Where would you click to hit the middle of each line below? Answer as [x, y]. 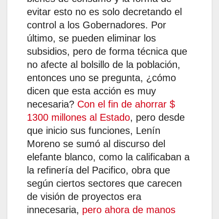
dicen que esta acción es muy [91, 91]
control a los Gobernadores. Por [97, 25]
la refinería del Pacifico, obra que [99, 170]
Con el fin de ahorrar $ [126, 104]
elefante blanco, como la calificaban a [108, 157]
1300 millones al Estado [78, 118]
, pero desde [157, 118]
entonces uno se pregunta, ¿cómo [101, 78]
